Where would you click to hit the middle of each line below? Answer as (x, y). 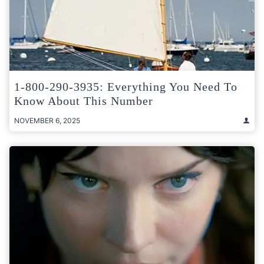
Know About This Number (84, 100)
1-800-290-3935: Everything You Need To (126, 86)
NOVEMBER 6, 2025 (47, 120)
